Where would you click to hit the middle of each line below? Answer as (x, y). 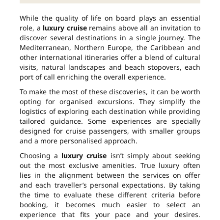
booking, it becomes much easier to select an (110, 205)
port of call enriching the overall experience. (93, 77)
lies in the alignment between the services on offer (110, 175)
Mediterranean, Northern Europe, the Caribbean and (110, 48)
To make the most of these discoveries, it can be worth (110, 92)
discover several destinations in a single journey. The (110, 38)
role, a (31, 28)
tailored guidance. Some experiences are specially (110, 121)
